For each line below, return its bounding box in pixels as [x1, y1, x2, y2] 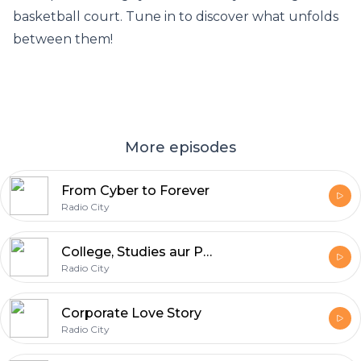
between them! [13, 31, 113, 47]
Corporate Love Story [61, 305, 201, 321]
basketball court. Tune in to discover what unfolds [13, 9, 338, 24]
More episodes [125, 139, 236, 156]
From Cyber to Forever [61, 183, 210, 198]
